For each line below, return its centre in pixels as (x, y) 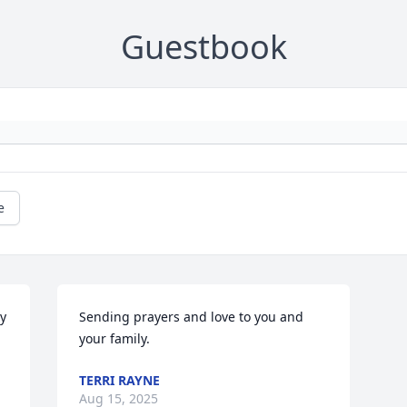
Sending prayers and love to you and (192, 317)
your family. (115, 339)
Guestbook (203, 47)
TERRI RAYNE (120, 381)
